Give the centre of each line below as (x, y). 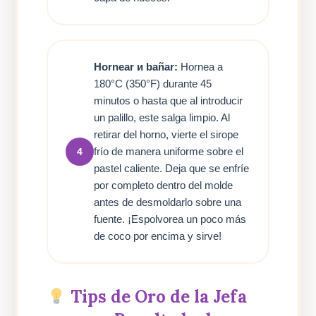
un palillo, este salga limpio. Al (162, 118)
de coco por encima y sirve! (158, 236)
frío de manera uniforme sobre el (169, 152)
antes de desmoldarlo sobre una (168, 202)
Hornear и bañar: (136, 67)
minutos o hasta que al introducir (169, 101)
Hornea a (201, 67)
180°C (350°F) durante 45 (153, 84)
